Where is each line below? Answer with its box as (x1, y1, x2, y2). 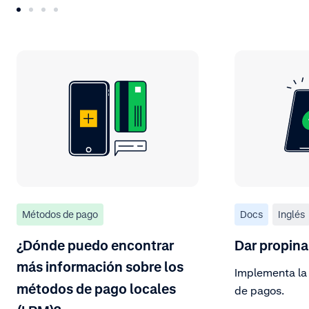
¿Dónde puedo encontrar (17, 237, 174, 254)
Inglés (278, 208, 305, 220)
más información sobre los (17, 259, 183, 275)
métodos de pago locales (17, 280, 176, 297)
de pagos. (235, 283, 284, 298)
